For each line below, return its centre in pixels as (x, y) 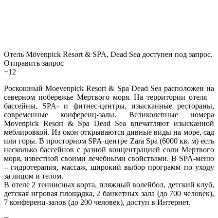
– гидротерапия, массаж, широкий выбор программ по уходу (109, 167)
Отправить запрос (34, 63)
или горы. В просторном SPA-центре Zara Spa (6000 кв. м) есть (109, 141)
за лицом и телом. (35, 176)
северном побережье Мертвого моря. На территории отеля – (109, 97)
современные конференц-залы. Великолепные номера (109, 114)
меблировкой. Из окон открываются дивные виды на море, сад (109, 132)
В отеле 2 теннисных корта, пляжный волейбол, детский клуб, (109, 184)
